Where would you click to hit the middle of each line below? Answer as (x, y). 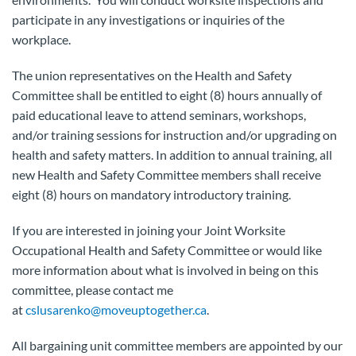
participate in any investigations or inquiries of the (148, 19)
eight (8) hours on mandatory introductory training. (151, 194)
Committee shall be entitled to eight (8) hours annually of (167, 95)
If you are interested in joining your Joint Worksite (149, 230)
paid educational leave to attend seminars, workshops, (159, 115)
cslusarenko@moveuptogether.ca (116, 310)
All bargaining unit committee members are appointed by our (177, 345)
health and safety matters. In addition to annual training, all (172, 155)
